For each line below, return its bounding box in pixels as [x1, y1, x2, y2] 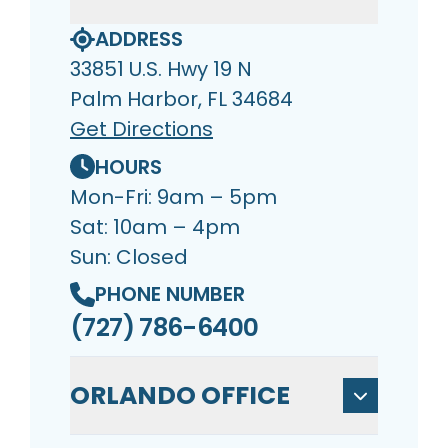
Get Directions [70, 115, 213, 144]
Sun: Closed [70, 242, 188, 271]
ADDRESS [95, 25, 183, 54]
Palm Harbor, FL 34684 [70, 85, 293, 114]
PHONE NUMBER [95, 280, 245, 309]
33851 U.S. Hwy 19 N [70, 55, 252, 84]
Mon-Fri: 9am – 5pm [70, 182, 277, 211]
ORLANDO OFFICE [70, 378, 290, 414]
